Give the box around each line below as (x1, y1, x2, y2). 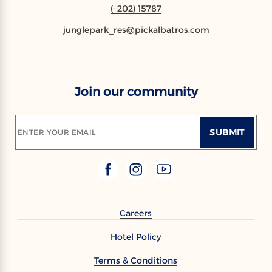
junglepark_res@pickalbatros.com (63, 24, 209, 36)
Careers (120, 208, 152, 219)
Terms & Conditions (94, 255, 178, 267)
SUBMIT (209, 127, 245, 138)
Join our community (74, 84, 198, 100)
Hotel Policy (110, 231, 161, 243)
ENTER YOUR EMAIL (18, 127, 96, 137)
